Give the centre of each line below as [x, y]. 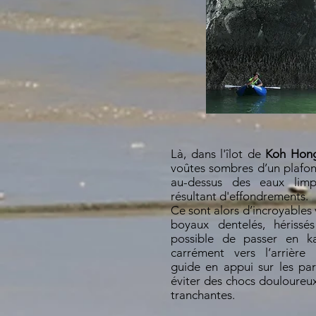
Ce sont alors [207, 210]
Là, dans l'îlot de [218, 154]
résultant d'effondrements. [239, 196]
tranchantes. [203, 295]
